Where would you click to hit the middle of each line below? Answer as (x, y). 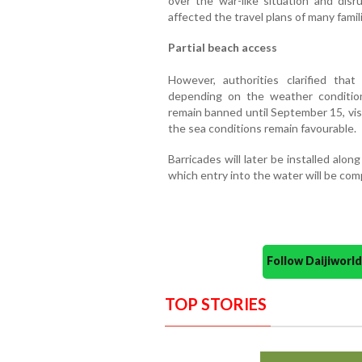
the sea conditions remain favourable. (262, 128)
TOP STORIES (215, 304)
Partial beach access (222, 48)
